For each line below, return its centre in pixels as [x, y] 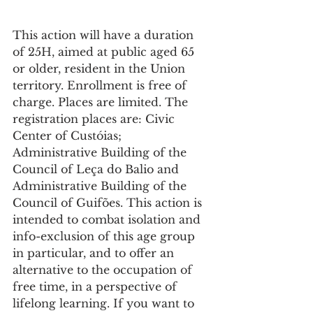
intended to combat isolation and [108, 220]
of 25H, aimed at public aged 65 [105, 52]
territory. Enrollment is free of [101, 86]
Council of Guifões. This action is [109, 203]
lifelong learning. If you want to [105, 304]
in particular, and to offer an [95, 253]
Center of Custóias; [69, 136]
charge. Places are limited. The [102, 102]
